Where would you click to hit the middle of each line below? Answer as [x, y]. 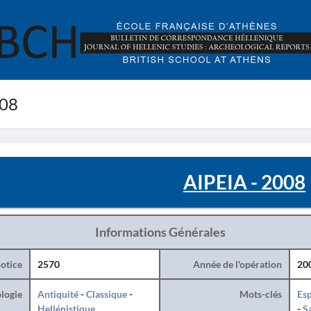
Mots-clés [260, 294]
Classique [106, 294]
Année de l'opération [237, 264]
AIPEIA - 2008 [245, 182]
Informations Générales [160, 232]
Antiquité [58, 294]
